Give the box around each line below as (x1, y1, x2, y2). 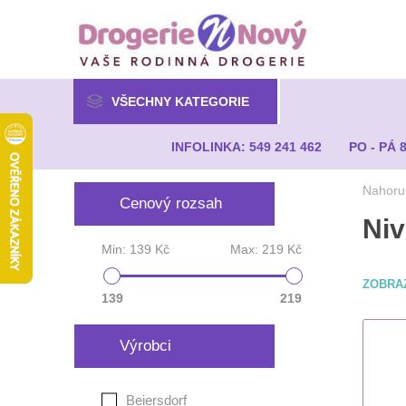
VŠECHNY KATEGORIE (111, 94, 249, 109)
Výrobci (119, 337, 171, 354)
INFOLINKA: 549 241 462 (171, 140, 323, 154)
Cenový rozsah (119, 195, 222, 212)
